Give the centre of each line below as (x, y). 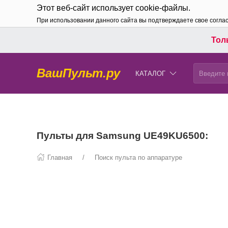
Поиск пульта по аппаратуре (138, 158)
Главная (60, 158)
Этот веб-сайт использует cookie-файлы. (113, 8)
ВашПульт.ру (78, 73)
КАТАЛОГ (150, 73)
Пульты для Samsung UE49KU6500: (122, 136)
